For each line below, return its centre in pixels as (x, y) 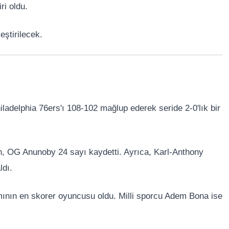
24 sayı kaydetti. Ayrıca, (105, 152)
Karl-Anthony (179, 152)
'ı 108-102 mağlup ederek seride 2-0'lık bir (140, 108)
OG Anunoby (31, 152)
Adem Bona (187, 196)
